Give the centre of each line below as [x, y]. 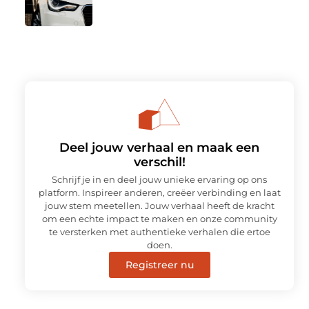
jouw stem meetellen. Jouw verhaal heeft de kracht [159, 205]
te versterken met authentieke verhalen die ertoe [159, 231]
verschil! [159, 162]
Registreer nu [159, 265]
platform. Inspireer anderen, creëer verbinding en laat [159, 192]
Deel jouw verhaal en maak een [159, 147]
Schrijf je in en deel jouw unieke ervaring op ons [159, 179]
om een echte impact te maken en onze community [159, 218]
